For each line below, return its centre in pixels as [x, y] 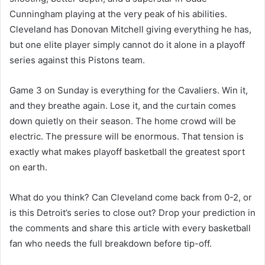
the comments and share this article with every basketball [130, 228]
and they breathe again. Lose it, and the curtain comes [123, 106]
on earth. [28, 167]
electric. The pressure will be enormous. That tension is [127, 137]
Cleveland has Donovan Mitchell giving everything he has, [130, 30]
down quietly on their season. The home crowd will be [123, 121]
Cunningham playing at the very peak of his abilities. [118, 14]
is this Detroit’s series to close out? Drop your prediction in [132, 213]
